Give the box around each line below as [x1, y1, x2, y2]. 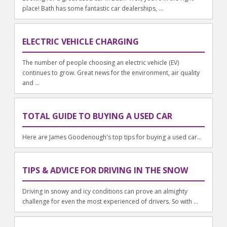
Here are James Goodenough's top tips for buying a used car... [22, 133, 202, 142]
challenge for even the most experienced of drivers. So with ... [22, 197, 199, 206]
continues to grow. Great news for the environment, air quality [22, 68, 200, 78]
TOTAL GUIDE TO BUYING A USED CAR [22, 110, 173, 122]
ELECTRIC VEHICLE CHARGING [22, 36, 139, 48]
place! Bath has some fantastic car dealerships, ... [22, 4, 164, 13]
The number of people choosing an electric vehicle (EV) [22, 58, 179, 67]
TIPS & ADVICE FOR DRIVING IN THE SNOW [22, 165, 188, 176]
